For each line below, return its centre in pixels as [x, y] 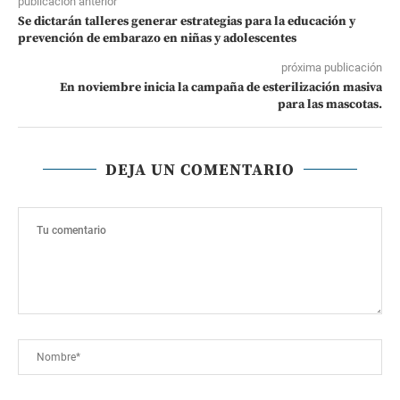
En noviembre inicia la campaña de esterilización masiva [221, 87]
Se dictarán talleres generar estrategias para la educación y [187, 21]
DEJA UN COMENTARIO [200, 170]
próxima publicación [332, 67]
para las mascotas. [330, 104]
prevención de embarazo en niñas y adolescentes [160, 38]
